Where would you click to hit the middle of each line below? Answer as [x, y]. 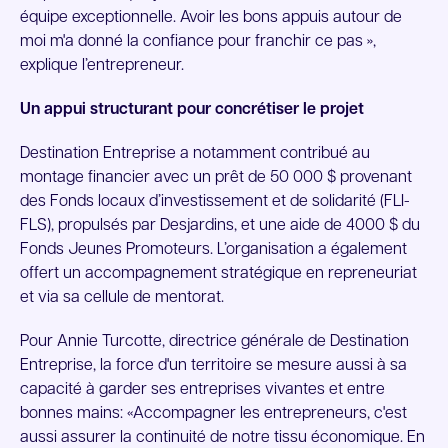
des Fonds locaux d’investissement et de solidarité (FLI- [215, 202]
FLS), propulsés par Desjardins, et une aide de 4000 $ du [220, 226]
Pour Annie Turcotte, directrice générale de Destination [214, 342]
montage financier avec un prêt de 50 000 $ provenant [216, 178]
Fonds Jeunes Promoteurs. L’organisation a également [213, 250]
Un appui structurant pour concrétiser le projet [192, 110]
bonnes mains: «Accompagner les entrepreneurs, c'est [213, 414]
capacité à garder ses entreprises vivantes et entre [202, 390]
